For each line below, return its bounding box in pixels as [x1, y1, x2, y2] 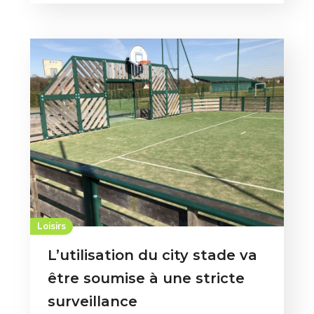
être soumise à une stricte [47, 270, 245, 287]
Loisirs [36, 220, 67, 233]
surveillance [47, 293, 137, 310]
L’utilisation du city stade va [47, 247, 257, 264]
